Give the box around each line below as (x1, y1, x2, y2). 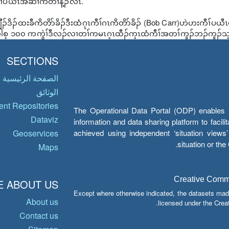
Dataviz (31, 113, 58, 125)
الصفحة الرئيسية (3, 72, 58, 84)
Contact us (19, 210, 58, 221)
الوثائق (36, 86, 58, 98)
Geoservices (13, 127, 58, 139)
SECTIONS (7, 53, 58, 68)
